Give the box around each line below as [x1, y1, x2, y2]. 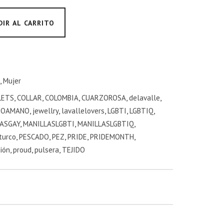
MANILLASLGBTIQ [77, 118, 134, 128]
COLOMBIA [44, 92, 78, 102]
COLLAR [16, 92, 42, 102]
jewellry [32, 105, 58, 115]
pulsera [34, 144, 59, 154]
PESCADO [18, 131, 49, 141]
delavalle [128, 92, 160, 102]
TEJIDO [61, 144, 85, 154]
